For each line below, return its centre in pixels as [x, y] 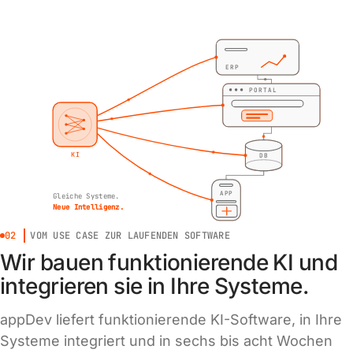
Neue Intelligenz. [88, 207]
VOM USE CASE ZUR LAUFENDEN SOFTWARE [130, 236]
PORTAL [263, 90]
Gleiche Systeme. [86, 196]
